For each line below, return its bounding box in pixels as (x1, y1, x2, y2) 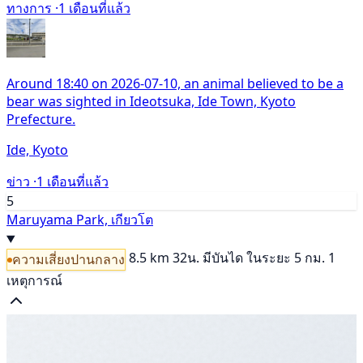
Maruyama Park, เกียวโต (6, 210, 153, 228)
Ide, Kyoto (6, 140, 68, 159)
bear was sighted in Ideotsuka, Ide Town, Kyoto (6, 92, 296, 110)
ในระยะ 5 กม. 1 (246, 248, 335, 267)
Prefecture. (6, 109, 75, 128)
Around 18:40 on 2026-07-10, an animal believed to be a (6, 74, 344, 92)
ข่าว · (6, 172, 36, 190)
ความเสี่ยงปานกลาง (12, 250, 125, 269)
